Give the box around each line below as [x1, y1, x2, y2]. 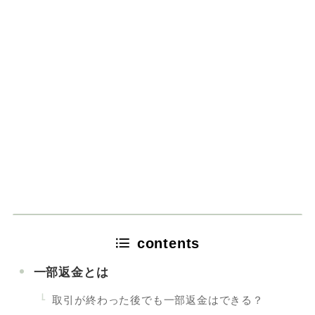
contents [136, 235, 200, 251]
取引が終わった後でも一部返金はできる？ [52, 293, 264, 306]
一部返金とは [33, 265, 109, 279]
